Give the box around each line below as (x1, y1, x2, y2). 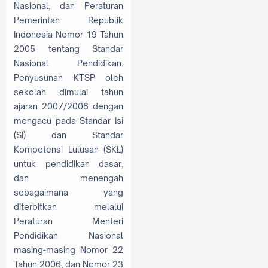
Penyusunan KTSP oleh (14, 72, 123, 83)
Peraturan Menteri (14, 215, 123, 226)
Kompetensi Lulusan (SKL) (14, 144, 123, 154)
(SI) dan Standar (14, 129, 123, 140)
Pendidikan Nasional (14, 230, 123, 240)
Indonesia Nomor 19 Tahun (14, 29, 123, 39)
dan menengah (14, 172, 123, 183)
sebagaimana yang (14, 187, 123, 197)
